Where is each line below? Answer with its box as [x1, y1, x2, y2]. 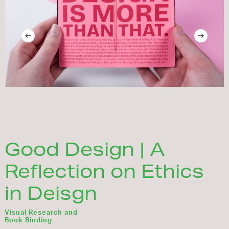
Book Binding [5, 217, 53, 224]
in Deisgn [5, 181, 98, 204]
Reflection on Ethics [5, 159, 204, 182]
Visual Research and [5, 209, 78, 216]
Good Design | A [5, 138, 166, 160]
